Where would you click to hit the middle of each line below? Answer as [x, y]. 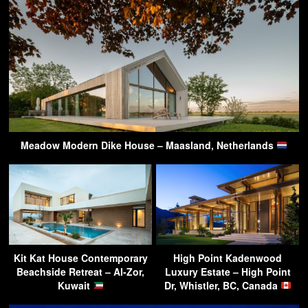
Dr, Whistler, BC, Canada [222, 285]
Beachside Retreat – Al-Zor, [80, 271]
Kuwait [75, 285]
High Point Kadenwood [228, 257]
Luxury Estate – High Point [228, 271]
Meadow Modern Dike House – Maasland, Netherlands [149, 145]
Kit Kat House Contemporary [80, 257]
